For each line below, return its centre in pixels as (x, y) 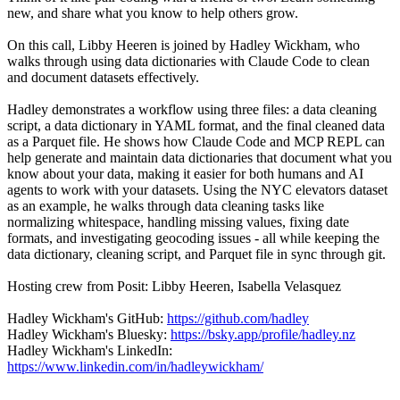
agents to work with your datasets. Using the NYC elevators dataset (197, 189)
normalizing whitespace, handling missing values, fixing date (178, 221)
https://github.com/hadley (238, 318)
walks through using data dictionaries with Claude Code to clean (188, 61)
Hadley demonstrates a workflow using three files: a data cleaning (192, 109)
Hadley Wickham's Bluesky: (89, 334)
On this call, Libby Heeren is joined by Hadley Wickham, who (183, 45)
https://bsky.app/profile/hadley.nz (263, 334)
